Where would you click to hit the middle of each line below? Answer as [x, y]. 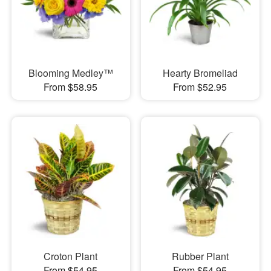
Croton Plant [71, 256]
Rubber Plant [200, 256]
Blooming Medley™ [70, 73]
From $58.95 [71, 87]
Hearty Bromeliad [200, 73]
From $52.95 [200, 87]
